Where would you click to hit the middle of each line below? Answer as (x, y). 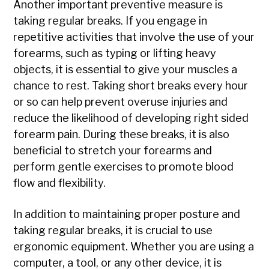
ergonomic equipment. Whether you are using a (134, 247)
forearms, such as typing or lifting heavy (115, 53)
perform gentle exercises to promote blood (124, 167)
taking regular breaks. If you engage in (110, 21)
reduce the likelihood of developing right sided (131, 118)
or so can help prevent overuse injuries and (121, 102)
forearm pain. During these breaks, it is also (122, 134)
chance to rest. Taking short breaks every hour (131, 86)
